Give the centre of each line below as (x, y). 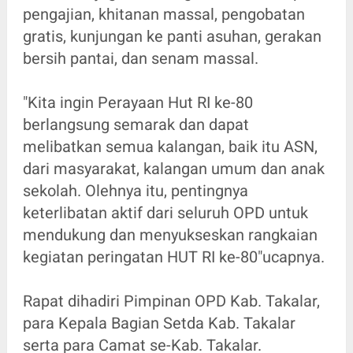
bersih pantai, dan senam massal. (140, 58)
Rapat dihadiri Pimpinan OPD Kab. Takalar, (171, 301)
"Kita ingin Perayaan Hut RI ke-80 (137, 102)
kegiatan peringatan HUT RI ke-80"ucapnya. (173, 256)
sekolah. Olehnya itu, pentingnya (135, 190)
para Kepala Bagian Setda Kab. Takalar (159, 323)
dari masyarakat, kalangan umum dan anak (173, 168)
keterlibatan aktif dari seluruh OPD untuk (165, 212)
